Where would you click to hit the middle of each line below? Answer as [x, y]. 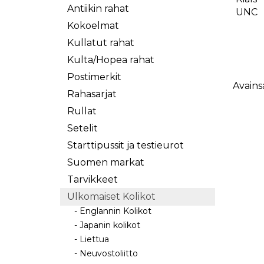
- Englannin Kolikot [109, 211]
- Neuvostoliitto [103, 253]
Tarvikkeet [93, 179]
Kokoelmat [93, 26]
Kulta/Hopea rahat [111, 60]
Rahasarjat [92, 94]
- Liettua [88, 239]
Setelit [82, 128]
